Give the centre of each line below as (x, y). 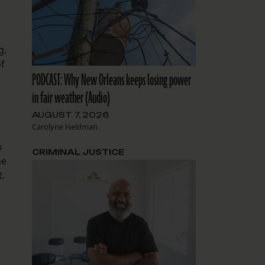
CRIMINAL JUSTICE (78, 152)
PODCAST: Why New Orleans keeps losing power (111, 81)
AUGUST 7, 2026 (70, 115)
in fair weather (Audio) (71, 98)
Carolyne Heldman (64, 127)
